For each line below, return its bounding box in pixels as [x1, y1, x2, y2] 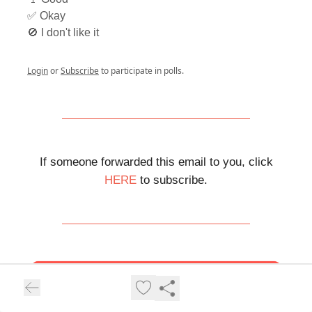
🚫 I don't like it [27, 26, 99, 38]
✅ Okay [27, 9, 65, 22]
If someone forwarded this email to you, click [39, 155, 273, 169]
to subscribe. [136, 173, 208, 187]
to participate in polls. [99, 64, 184, 77]
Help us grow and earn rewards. [95, 300, 217, 311]
